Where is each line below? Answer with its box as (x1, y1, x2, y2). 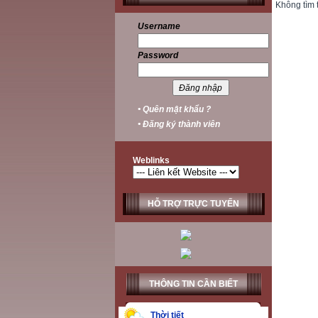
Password (137, 50, 178, 60)
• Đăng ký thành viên (137, 119, 220, 129)
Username (137, 21, 180, 31)
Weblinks (132, 155, 170, 165)
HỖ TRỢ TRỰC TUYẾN (147, 199, 239, 209)
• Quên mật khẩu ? (137, 104, 211, 114)
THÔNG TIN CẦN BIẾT (148, 279, 238, 289)
